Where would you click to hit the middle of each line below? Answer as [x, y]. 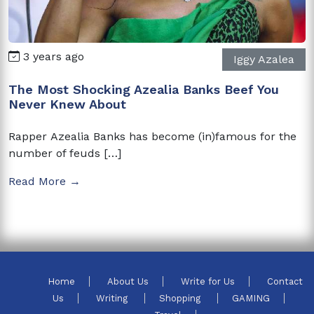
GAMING [251, 298]
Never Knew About [67, 104]
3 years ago [52, 56]
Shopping [181, 298]
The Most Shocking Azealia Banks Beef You [144, 89]
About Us [128, 281]
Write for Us [208, 281]
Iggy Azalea [264, 59]
